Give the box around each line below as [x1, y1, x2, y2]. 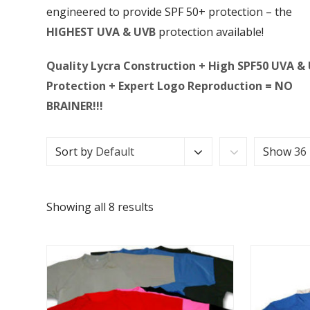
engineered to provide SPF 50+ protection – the [46, 4, 292, 19]
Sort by [55, 144, 95, 159]
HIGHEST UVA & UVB [46, 24, 156, 39]
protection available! [156, 24, 264, 39]
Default [95, 144, 134, 159]
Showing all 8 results [46, 199, 154, 215]
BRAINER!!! [46, 98, 103, 113]
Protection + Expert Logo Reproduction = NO [46, 78, 293, 93]
